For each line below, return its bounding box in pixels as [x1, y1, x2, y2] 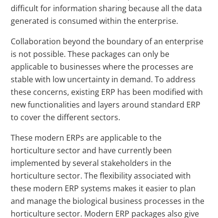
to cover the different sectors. [11, 112, 121, 123]
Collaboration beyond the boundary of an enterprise [11, 36, 204, 47]
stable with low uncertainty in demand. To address [11, 74, 196, 85]
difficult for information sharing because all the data [11, 3, 202, 14]
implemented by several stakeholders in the [11, 158, 172, 169]
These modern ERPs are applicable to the [11, 132, 162, 144]
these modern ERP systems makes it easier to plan [11, 183, 196, 194]
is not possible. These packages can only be [11, 49, 170, 60]
